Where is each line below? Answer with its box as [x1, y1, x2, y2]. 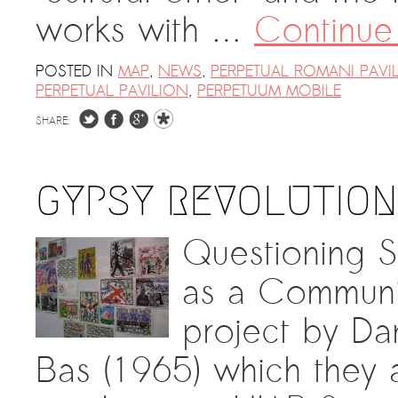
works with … [36, 4, 254, 57]
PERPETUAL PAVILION [36, 80, 188, 102]
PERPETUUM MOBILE [197, 80, 341, 102]
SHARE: [36, 113, 70, 129]
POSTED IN [36, 60, 113, 83]
